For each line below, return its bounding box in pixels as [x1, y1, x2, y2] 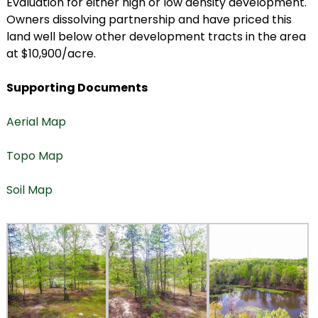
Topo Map [6, 148, 63, 165]
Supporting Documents [6, 79, 148, 97]
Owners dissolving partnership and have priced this [6, 11, 292, 28]
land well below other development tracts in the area [6, 28, 306, 45]
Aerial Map [6, 114, 66, 131]
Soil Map [6, 182, 53, 199]
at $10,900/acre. [6, 45, 96, 62]
